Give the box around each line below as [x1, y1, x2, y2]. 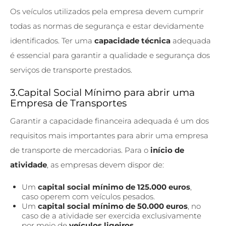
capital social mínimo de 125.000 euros [37, 182, 190, 192]
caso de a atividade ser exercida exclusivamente [21, 210, 201, 220]
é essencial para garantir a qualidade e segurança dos [10, 50, 210, 60]
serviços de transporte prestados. [10, 65, 132, 75]
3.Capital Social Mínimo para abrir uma [10, 86, 195, 98]
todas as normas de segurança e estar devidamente [10, 21, 204, 31]
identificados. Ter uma [10, 35, 94, 45]
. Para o [121, 145, 150, 155]
